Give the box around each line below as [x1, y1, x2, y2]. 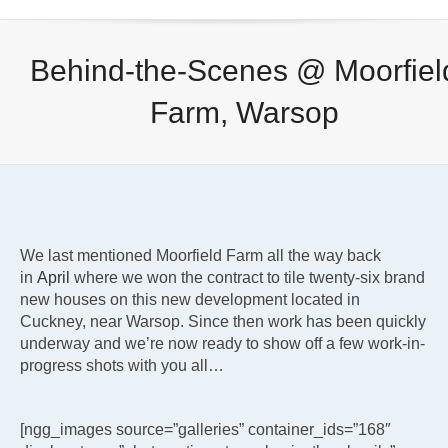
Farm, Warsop [149, 96, 339, 130]
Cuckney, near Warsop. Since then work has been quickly [20, 313, 426, 331]
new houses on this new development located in [20, 291, 360, 309]
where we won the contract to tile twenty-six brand [70, 269, 425, 287]
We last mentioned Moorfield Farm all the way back [20, 247, 381, 265]
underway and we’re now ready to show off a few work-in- [20, 335, 425, 353]
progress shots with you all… [20, 357, 224, 375]
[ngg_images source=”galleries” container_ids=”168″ [20, 421, 391, 439]
